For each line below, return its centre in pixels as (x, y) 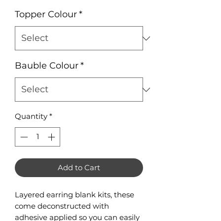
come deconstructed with (62, 206)
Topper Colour (46, 14)
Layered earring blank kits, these (74, 194)
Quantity (31, 116)
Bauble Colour (47, 66)
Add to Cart (79, 167)
